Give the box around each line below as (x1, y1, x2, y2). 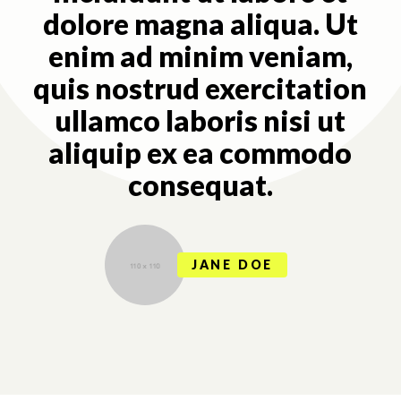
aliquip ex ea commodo (48, 134, 353, 170)
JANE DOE (191, 257, 274, 273)
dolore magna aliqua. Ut (42, 5, 358, 41)
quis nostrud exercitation (33, 70, 368, 106)
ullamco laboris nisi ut (55, 102, 346, 138)
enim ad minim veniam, (47, 38, 353, 73)
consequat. (127, 166, 273, 202)
